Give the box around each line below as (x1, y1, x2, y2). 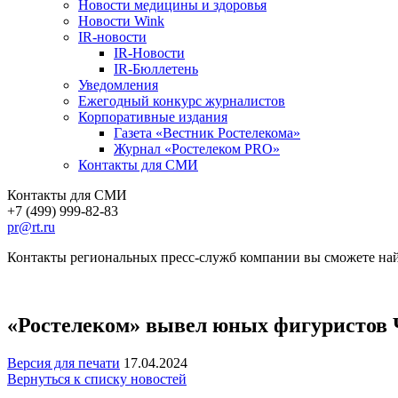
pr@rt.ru (7, 219, 55, 235)
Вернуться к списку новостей (7, 370, 187, 386)
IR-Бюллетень (114, 60, 198, 76)
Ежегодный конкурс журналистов (78, 92, 285, 108)
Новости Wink (78, 12, 164, 28)
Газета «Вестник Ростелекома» (114, 124, 300, 140)
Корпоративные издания (78, 108, 227, 124)
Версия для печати (7, 354, 120, 370)
